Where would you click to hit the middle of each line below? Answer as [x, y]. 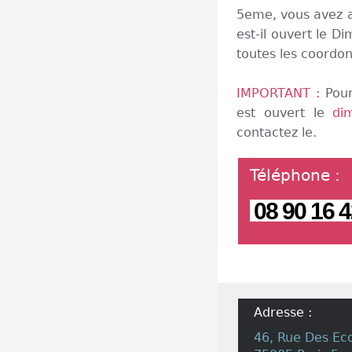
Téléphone [290, 175]
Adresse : [283, 312]
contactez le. [277, 132]
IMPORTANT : [281, 93]
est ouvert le [285, 113]
